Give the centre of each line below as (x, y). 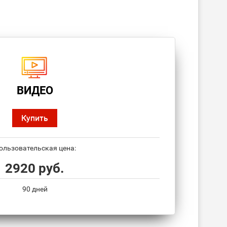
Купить (35, 118)
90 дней (35, 189)
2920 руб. (35, 168)
